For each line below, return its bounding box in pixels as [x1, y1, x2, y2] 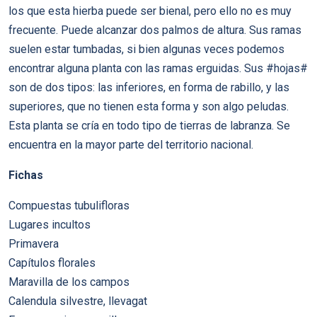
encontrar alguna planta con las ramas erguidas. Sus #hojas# [8, 62, 308, 75]
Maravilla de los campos [8, 275, 129, 289]
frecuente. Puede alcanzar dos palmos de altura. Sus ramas [8, 23, 301, 37]
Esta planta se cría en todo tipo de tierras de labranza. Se [8, 119, 290, 132]
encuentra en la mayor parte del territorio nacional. [8, 138, 253, 151]
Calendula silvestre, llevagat [8, 294, 147, 308]
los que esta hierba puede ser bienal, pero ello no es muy [8, 4, 292, 18]
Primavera [8, 237, 59, 250]
